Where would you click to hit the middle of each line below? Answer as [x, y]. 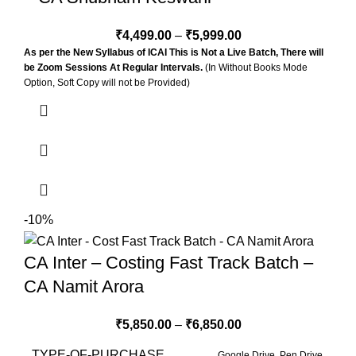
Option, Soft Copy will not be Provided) [107, 83]
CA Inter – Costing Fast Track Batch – [168, 262]
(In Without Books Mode [255, 68]
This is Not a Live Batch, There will [246, 53]
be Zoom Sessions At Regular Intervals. [113, 68]
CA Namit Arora [84, 286]
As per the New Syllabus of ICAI [95, 53]
